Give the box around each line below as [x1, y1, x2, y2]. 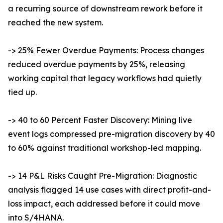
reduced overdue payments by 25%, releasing [8, 59, 185, 70]
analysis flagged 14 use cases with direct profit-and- [8, 185, 211, 195]
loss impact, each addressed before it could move [8, 199, 200, 209]
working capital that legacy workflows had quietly [8, 73, 202, 84]
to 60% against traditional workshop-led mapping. [8, 143, 201, 153]
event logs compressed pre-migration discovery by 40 [8, 129, 215, 139]
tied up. [8, 87, 37, 98]
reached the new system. [8, 17, 103, 28]
